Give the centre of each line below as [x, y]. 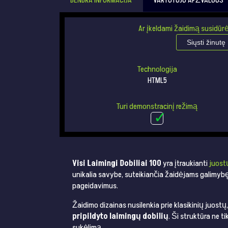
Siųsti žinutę [206, 42]
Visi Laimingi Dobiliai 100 [117, 164]
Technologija [157, 69]
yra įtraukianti [185, 164]
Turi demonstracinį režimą [157, 107]
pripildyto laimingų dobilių [120, 217]
